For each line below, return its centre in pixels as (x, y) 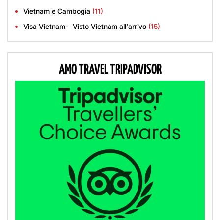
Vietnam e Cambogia (57, 11)
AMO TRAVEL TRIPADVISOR (110, 70)
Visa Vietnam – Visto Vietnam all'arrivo (85, 27)
